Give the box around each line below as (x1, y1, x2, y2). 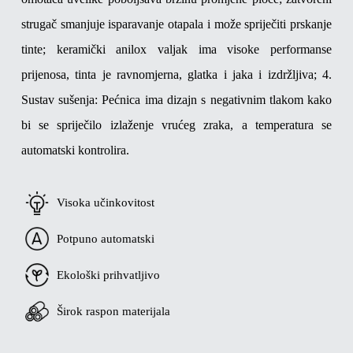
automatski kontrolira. (20, 143, 129, 157)
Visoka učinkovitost (56, 196, 154, 210)
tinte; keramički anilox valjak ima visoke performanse (20, 42, 333, 56)
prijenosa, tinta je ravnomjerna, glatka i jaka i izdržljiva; (20, 67, 317, 81)
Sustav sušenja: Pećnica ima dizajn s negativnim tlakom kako (20, 92, 333, 106)
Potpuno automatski (56, 232, 154, 245)
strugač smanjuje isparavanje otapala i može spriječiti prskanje (20, 17, 333, 31)
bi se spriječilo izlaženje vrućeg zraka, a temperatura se (20, 117, 333, 132)
